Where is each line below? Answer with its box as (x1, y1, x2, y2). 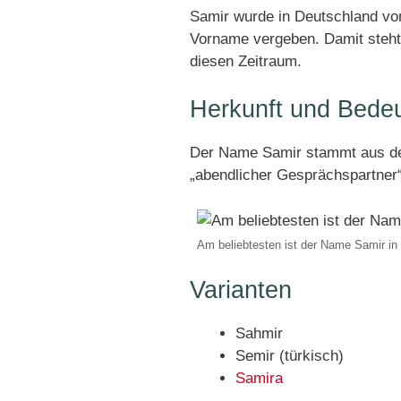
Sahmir (235, 325, 283, 343)
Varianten (190, 277, 292, 304)
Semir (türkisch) (235, 347, 344, 365)
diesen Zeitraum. (190, 52, 302, 70)
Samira (235, 370, 283, 388)
